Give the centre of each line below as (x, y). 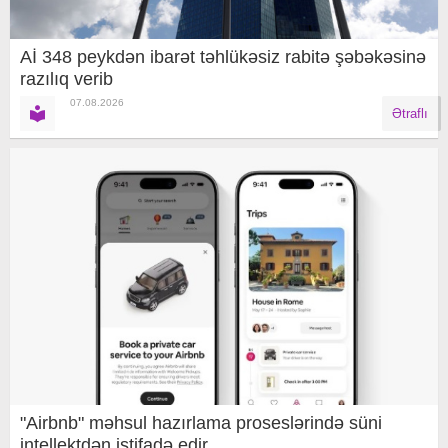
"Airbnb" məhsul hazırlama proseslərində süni (201, 422)
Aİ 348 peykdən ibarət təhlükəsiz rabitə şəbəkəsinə (223, 56)
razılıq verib (66, 78)
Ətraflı (410, 113)
